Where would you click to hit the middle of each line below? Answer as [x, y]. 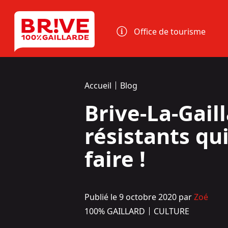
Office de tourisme [170, 32]
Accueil [98, 85]
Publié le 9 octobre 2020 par [139, 197]
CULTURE [171, 211]
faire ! [115, 159]
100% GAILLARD [115, 211]
